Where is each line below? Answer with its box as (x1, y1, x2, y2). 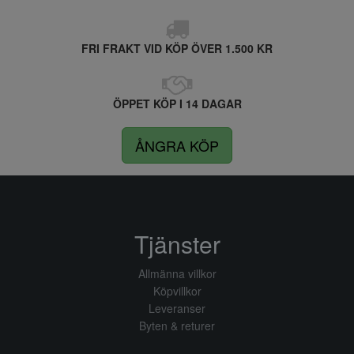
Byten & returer (139, 318, 215, 334)
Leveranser (149, 300, 205, 317)
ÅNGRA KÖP (135, 135, 219, 156)
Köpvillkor (153, 283, 201, 299)
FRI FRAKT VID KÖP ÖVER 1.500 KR (81, 40, 273, 57)
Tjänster (134, 227, 220, 262)
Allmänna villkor (137, 265, 217, 282)
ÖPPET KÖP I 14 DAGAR (112, 96, 242, 112)
